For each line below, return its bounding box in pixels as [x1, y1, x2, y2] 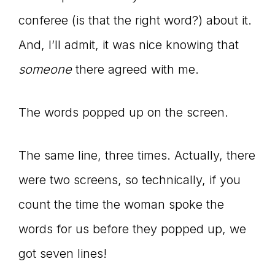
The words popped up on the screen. [18, 104, 228, 120]
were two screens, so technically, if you [18, 172, 241, 187]
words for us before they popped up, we [18, 221, 246, 236]
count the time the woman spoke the [18, 196, 224, 212]
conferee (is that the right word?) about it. [18, 12, 252, 28]
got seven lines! [18, 246, 107, 261]
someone [18, 61, 72, 77]
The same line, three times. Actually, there [18, 147, 255, 163]
